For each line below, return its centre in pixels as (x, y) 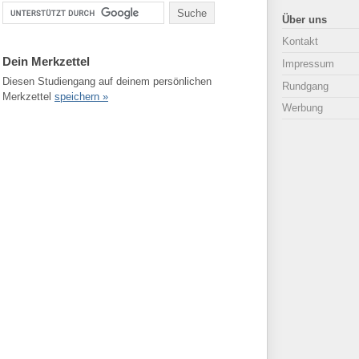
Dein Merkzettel (46, 61)
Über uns (305, 20)
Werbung (303, 108)
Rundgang (305, 86)
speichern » (81, 97)
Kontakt (300, 42)
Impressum (308, 64)
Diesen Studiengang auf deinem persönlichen (107, 82)
